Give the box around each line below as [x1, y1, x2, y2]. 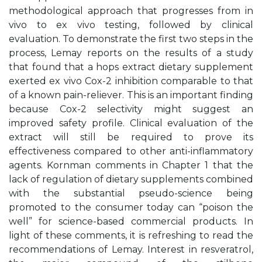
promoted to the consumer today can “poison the [9, 202, 253, 213]
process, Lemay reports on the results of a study [9, 47, 253, 58]
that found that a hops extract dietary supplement [9, 61, 253, 73]
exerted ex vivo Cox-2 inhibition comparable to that [9, 75, 253, 87]
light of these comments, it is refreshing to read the [9, 230, 253, 241]
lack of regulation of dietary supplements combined [9, 174, 253, 185]
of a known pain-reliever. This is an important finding [9, 89, 253, 101]
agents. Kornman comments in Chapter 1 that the [9, 160, 253, 171]
